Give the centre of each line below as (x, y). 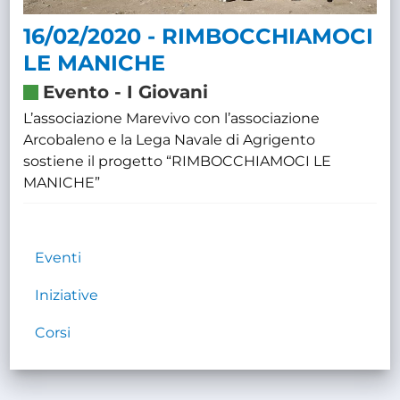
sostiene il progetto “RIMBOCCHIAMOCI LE (178, 161)
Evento (76, 92)
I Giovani (168, 92)
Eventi (58, 257)
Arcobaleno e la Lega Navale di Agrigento (170, 139)
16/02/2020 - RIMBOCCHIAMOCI (199, 36)
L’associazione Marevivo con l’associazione (172, 118)
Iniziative (67, 295)
